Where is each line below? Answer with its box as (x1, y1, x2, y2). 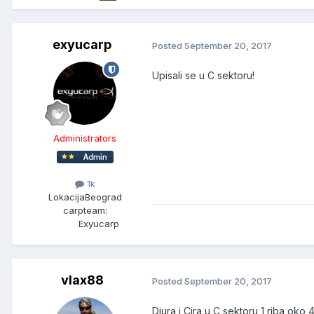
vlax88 (60, 273, 104, 288)
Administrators (53, 132, 116, 144)
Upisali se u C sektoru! (152, 69, 254, 82)
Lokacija (48, 191, 85, 203)
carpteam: (62, 205, 107, 217)
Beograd (84, 191, 122, 203)
